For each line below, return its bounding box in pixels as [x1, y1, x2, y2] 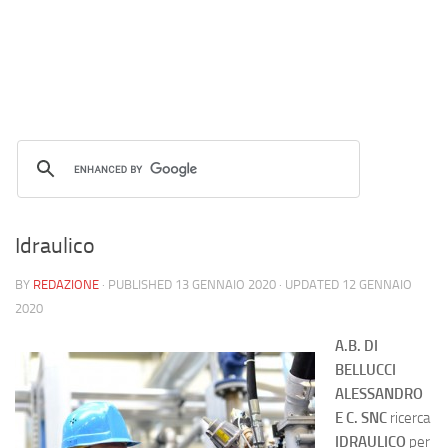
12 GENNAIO [342, 277, 412, 292]
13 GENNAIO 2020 [175, 277, 276, 292]
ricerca [387, 409, 430, 427]
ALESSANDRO [335, 385, 423, 403]
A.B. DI [335, 337, 378, 355]
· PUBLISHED [102, 277, 175, 292]
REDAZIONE [33, 277, 99, 292]
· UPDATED [276, 277, 342, 292]
